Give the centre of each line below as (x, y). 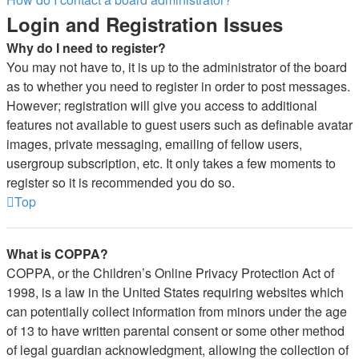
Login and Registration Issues (145, 24)
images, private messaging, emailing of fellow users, (154, 144)
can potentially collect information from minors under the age (177, 311)
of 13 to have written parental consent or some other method (175, 331)
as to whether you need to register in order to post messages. (178, 86)
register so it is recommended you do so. (121, 182)
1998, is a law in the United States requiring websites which (175, 292)
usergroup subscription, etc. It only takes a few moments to (171, 163)
